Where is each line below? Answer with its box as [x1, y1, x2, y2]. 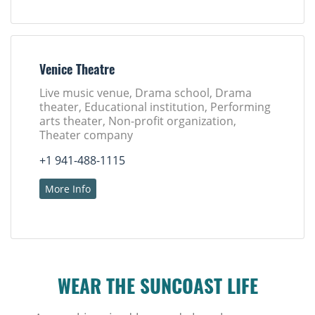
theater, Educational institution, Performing [39, 99, 271, 115]
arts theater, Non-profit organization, [39, 113, 236, 129]
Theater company [39, 127, 133, 143]
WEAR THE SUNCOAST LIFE [57, 280, 258, 300]
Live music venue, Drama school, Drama [39, 85, 252, 101]
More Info [45, 182, 91, 196]
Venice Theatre [39, 65, 115, 79]
